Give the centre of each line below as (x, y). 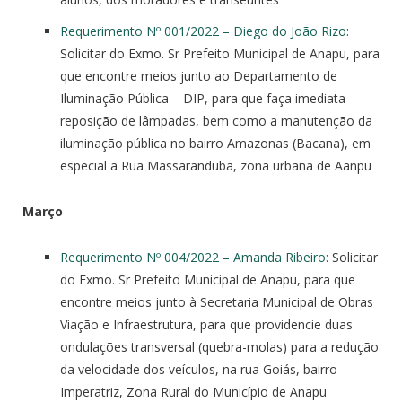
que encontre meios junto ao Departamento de (199, 75)
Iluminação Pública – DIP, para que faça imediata (203, 98)
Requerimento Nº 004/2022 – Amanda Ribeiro (193, 257)
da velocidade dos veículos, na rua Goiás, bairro (199, 369)
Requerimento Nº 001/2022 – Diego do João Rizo (203, 31)
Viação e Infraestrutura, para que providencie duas (206, 324)
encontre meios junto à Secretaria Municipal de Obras (217, 301)
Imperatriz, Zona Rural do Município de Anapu (193, 391)
